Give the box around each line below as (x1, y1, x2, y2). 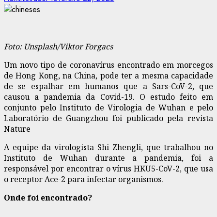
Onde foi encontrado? (4, 192, 92, 203)
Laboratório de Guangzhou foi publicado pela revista (4, 112, 213, 124)
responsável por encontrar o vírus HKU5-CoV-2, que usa (4, 163, 213, 174)
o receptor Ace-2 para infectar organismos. (4, 173, 163, 185)
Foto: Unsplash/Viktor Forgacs (4, 41, 113, 52)
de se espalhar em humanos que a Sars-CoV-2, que (4, 80, 213, 92)
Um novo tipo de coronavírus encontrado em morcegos (4, 59, 213, 70)
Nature (4, 123, 31, 134)
